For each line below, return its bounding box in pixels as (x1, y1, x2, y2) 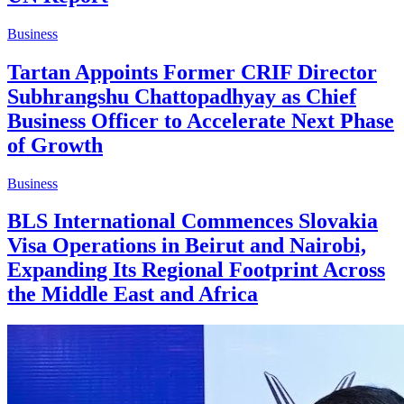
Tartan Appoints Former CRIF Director (7, 60, 377, 84)
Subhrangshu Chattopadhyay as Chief (7, 84, 356, 108)
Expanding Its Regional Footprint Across (7, 258, 385, 282)
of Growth (7, 133, 103, 157)
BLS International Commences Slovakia (7, 209, 378, 234)
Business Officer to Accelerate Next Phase (7, 108, 394, 133)
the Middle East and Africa (7, 282, 258, 307)
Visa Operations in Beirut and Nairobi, (7, 234, 366, 258)
